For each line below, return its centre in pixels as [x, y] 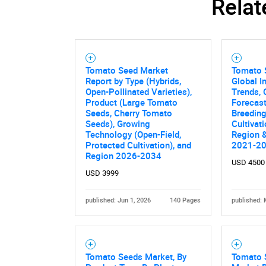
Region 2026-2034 [123, 156]
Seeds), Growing [118, 124]
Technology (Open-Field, [133, 134]
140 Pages [186, 201]
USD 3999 [102, 173]
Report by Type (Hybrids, [133, 81]
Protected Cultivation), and [138, 145]
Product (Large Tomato [131, 102]
